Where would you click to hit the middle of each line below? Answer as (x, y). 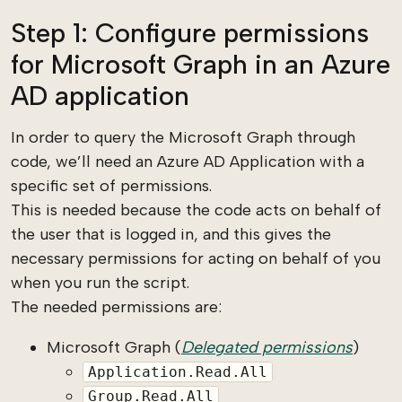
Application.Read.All (177, 372)
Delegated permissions (267, 347)
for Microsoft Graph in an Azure (201, 64)
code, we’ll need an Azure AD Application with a (188, 162)
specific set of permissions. (111, 186)
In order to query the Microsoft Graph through (183, 137)
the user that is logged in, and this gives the (171, 234)
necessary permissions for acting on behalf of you (196, 258)
